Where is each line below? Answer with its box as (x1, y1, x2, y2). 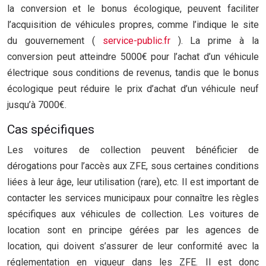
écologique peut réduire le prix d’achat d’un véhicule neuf (7, 83, 259, 94)
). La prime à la (178, 35, 259, 46)
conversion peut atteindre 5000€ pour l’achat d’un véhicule (7, 51, 259, 62)
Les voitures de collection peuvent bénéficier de (7, 144, 259, 156)
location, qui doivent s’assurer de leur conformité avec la (7, 240, 259, 252)
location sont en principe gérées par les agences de (7, 224, 259, 236)
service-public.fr (102, 35, 178, 46)
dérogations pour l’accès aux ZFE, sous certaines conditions (7, 160, 259, 172)
